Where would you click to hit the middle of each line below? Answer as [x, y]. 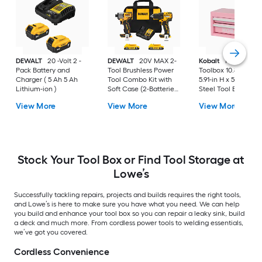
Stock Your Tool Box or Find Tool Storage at [131, 160]
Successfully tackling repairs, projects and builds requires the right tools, [127, 195]
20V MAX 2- [158, 61]
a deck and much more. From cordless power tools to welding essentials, [129, 223]
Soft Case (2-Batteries [142, 89]
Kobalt [210, 61]
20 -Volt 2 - [65, 61]
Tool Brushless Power [140, 70]
